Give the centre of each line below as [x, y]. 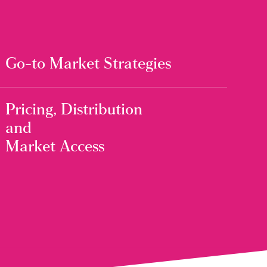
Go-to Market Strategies [89, 64]
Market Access [55, 147]
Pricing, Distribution [74, 110]
